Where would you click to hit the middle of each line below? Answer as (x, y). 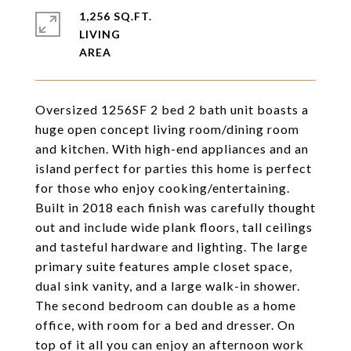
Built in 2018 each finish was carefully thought (175, 207)
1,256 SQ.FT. (116, 16)
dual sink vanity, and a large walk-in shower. (168, 286)
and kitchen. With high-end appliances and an (172, 148)
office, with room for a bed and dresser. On (165, 325)
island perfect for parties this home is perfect (174, 168)
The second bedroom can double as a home (166, 305)
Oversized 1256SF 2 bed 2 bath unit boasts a (172, 109)
